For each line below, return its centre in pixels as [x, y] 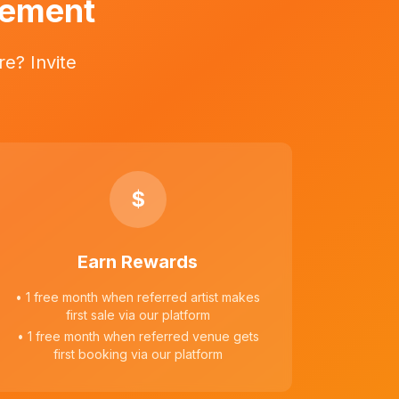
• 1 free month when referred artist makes [138, 297]
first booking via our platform [138, 354]
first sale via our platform [138, 315]
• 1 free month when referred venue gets [138, 336]
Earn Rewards [138, 262]
